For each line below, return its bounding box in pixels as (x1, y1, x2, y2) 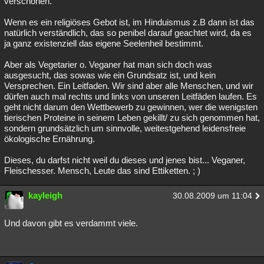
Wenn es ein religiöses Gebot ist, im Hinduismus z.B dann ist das (4, 17, 255, 27)
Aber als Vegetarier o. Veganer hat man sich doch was (4, 60, 212, 70)
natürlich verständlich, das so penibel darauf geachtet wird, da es (4, 28, 252, 38)
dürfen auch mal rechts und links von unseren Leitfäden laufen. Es (4, 91, 257, 101)
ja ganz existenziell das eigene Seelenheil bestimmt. (4, 38, 203, 48)
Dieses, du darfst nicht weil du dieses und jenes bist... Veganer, (4, 155, 245, 165)
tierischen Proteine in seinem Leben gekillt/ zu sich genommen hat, (4, 113, 260, 123)
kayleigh (28, 190, 62, 200)
